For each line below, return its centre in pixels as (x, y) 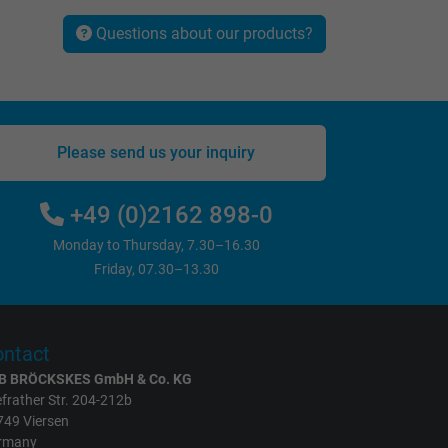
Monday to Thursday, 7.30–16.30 (156, 245)
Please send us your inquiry (156, 152)
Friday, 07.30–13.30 (156, 269)
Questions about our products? (202, 33)
